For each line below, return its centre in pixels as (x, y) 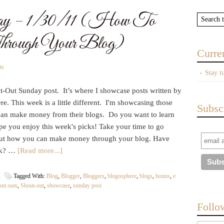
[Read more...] (40, 150)
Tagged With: (30, 176)
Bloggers (94, 176)
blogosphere (122, 176)
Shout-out (32, 185)
